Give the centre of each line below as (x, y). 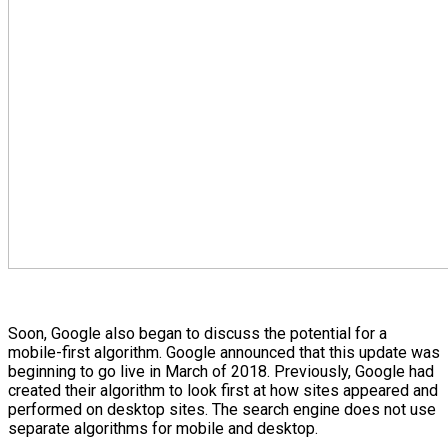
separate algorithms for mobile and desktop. (163, 428)
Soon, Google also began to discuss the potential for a (197, 333)
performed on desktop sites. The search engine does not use (222, 409)
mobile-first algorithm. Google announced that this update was (224, 352)
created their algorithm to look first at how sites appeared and (223, 390)
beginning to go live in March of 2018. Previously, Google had (221, 371)
